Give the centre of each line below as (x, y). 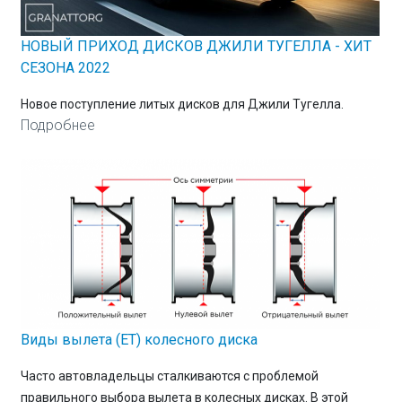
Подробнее (57, 125)
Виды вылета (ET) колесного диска (139, 340)
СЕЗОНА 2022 (65, 67)
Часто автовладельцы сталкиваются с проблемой (169, 376)
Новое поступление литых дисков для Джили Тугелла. (182, 104)
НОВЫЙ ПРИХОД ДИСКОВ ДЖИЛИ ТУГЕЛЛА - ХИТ (196, 46)
